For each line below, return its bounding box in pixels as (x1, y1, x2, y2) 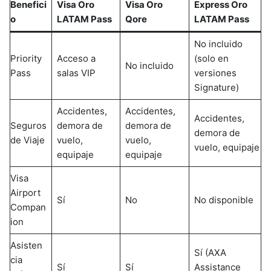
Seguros (10, 120, 47, 132)
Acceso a (56, 53, 96, 65)
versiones (194, 67, 237, 79)
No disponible (194, 194, 253, 206)
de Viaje (10, 134, 45, 146)
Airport (10, 187, 41, 199)
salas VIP (56, 67, 96, 79)
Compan (10, 201, 46, 214)
